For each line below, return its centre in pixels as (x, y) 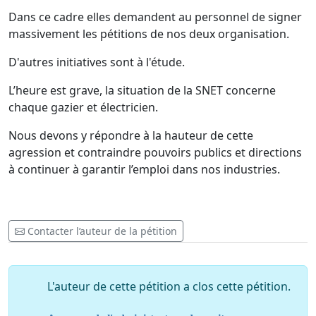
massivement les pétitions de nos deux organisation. (149, 34)
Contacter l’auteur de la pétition (102, 231)
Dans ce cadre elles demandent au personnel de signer (155, 17)
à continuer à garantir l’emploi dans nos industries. (144, 170)
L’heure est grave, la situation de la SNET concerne (142, 91)
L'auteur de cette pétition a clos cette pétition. (169, 287)
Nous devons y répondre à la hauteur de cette (131, 136)
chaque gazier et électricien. (83, 108)
